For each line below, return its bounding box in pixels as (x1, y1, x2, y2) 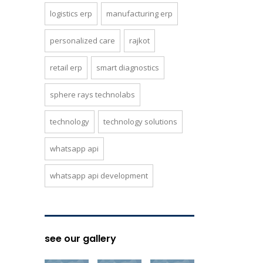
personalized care (50, 35, 115, 46)
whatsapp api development (50, 170, 148, 181)
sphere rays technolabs (50, 89, 135, 100)
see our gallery (45, 232, 116, 245)
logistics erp (50, 8, 92, 19)
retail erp (50, 62, 82, 73)
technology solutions (103, 116, 177, 127)
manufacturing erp (106, 8, 173, 19)
